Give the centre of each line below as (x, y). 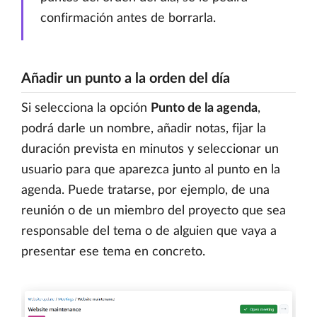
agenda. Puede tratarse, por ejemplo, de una (145, 190)
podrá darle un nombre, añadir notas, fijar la (144, 128)
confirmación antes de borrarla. (128, 18)
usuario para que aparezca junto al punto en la (151, 169)
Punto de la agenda (204, 108)
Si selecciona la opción (86, 108)
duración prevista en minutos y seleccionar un (150, 149)
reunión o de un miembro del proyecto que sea (154, 211)
